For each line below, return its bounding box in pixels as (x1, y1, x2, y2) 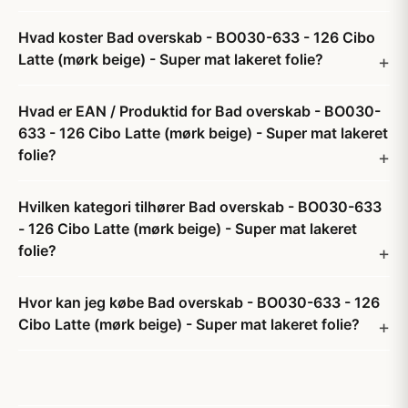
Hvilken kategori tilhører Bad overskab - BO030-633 (18, 198, 382, 216)
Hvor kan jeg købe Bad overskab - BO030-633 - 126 (18, 293, 380, 311)
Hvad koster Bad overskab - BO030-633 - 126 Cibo (18, 28, 375, 46)
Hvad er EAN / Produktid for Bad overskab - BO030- (18, 102, 381, 120)
